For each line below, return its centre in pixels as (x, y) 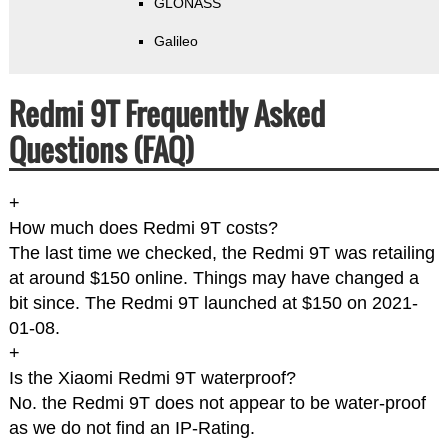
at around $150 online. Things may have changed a (213, 278)
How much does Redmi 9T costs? (143, 228)
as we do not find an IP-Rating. (131, 428)
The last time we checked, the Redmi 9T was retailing (221, 253)
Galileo (175, 41)
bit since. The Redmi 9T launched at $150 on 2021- (213, 303)
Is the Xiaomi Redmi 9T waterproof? (152, 378)
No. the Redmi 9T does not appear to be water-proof (217, 403)
